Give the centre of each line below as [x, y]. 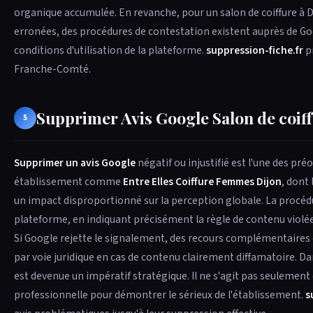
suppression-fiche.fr [255, 50]
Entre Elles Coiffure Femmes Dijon [202, 181]
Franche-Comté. [52, 69]
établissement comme [68, 181]
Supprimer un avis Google [75, 162]
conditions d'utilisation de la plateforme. [110, 50]
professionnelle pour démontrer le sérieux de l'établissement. [160, 294]
